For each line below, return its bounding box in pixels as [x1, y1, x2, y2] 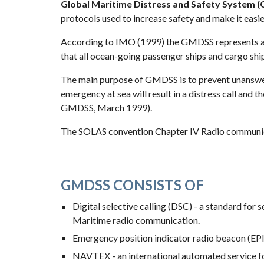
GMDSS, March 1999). [60, 102, 152, 113]
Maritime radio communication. [72, 214, 200, 226]
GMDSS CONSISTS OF [60, 176, 204, 193]
